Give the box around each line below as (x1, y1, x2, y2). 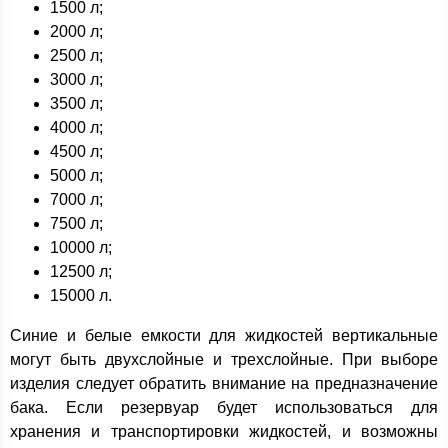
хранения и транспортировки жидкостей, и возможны (10, 423, 438, 440)
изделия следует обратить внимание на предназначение (10, 375, 438, 392)
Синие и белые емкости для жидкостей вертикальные (10, 327, 438, 344)
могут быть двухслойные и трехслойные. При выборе (10, 351, 438, 368)
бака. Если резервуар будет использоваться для (10, 399, 438, 416)
